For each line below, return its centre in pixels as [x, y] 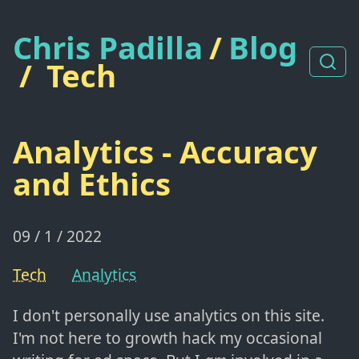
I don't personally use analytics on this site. [169, 316]
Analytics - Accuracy [165, 152]
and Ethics [92, 184]
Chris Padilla [108, 47]
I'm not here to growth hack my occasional [167, 338]
